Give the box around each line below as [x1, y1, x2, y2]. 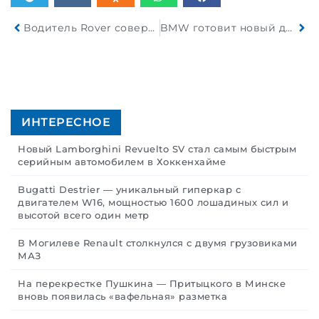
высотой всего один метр [18, 209, 150, 221]
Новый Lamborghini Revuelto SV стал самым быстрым [18, 142, 296, 155]
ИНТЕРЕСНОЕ [21, 115, 110, 129]
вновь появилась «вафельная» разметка [18, 290, 227, 302]
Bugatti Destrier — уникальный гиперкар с [18, 183, 241, 195]
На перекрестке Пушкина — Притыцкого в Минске [18, 277, 286, 289]
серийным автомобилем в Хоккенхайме [18, 155, 226, 167]
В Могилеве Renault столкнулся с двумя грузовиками [18, 236, 298, 249]
